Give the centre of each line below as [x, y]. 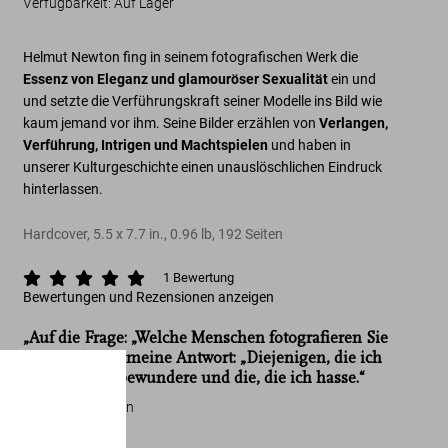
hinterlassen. [63, 189]
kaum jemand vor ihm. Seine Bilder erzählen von [171, 123]
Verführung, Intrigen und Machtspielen [147, 145]
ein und [354, 79]
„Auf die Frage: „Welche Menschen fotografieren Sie [206, 338]
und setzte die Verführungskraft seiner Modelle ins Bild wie [203, 101]
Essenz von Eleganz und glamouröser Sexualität [177, 79]
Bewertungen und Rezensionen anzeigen [149, 297]
